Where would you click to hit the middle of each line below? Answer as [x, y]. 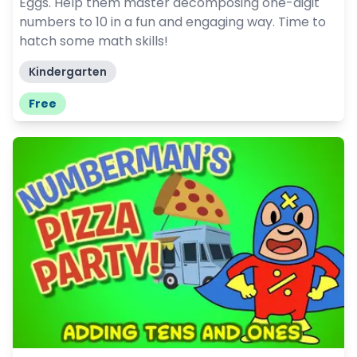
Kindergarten [68, 71]
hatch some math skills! [94, 41]
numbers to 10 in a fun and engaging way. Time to [173, 22]
